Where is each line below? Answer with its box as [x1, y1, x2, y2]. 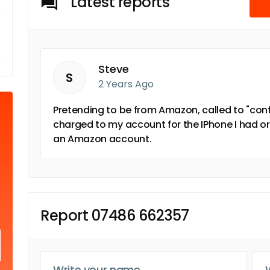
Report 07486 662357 [40, 206, 189, 225]
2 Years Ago [98, 77, 154, 91]
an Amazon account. [53, 132, 152, 146]
